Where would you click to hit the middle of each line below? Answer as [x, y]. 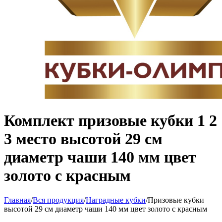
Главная [17, 200]
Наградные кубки [116, 200]
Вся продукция [58, 200]
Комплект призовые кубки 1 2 [111, 121]
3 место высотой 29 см [83, 139]
